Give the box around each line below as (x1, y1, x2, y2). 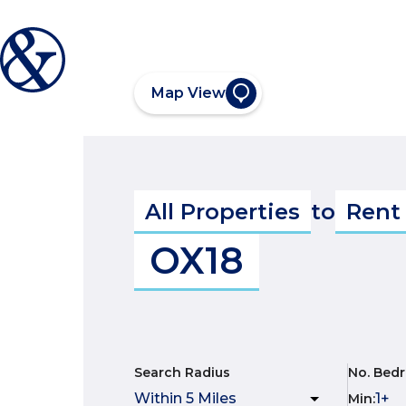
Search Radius (134, 364, 230, 381)
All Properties (145, 198, 300, 225)
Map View (151, 84, 226, 101)
